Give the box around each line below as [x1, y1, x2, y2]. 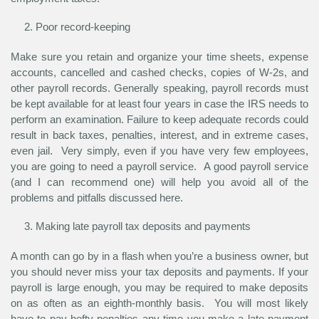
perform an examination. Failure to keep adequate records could [11, 113, 308, 126]
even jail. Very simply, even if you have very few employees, [11, 145, 308, 157]
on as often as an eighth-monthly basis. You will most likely [11, 297, 308, 310]
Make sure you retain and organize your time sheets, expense [11, 51, 308, 63]
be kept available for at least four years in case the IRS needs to [11, 98, 308, 110]
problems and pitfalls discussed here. [11, 192, 183, 204]
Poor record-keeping [36, 21, 130, 33]
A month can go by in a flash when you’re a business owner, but [11, 250, 308, 263]
